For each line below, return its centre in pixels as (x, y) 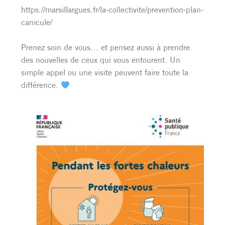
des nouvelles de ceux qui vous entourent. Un (101, 60)
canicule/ (37, 22)
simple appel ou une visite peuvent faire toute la (105, 73)
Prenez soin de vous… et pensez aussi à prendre (105, 47)
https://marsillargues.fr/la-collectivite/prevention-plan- (112, 10)
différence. (41, 85)
